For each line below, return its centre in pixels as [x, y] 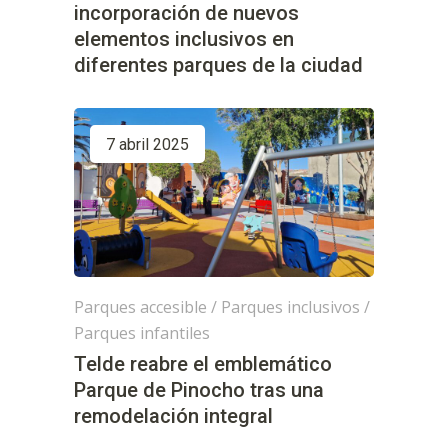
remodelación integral [173, 416]
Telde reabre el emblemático [203, 364]
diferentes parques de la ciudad [218, 65]
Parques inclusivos [290, 307]
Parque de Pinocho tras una [199, 390]
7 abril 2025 [147, 145]
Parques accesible [140, 307]
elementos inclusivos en [184, 39]
